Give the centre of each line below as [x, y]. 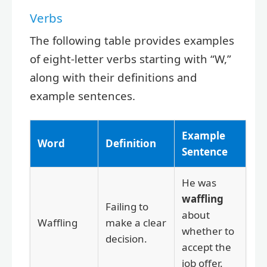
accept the [207, 247]
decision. [126, 239]
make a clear [136, 223]
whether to [208, 231]
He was [199, 183]
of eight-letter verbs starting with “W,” [131, 59]
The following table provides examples [132, 41]
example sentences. [83, 96]
